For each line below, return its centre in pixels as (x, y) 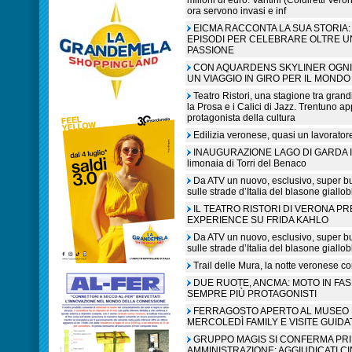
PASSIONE (211, 50)
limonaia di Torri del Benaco (247, 163)
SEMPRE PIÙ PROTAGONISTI (252, 294)
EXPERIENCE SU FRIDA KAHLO (258, 220)
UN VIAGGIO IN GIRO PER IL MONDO (269, 79)
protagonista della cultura (241, 118)
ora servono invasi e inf (236, 11)
